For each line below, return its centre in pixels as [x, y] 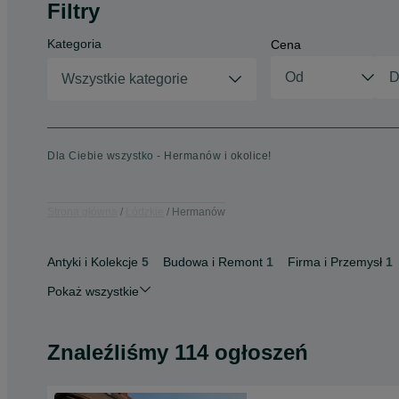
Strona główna [82, 212]
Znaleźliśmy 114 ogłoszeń [178, 352]
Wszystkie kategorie [125, 79]
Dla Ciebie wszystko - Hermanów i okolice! [159, 156]
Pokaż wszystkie [93, 291]
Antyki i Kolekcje [93, 262]
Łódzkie [145, 212]
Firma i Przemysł [335, 262]
